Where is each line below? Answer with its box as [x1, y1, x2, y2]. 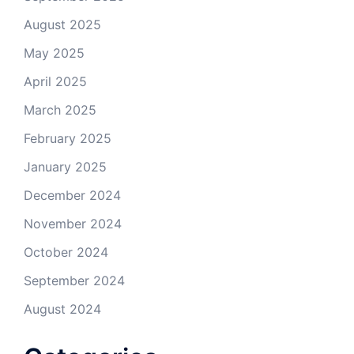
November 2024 [24, 216, 122, 232]
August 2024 [24, 301, 101, 318]
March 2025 [24, 102, 96, 119]
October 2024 [24, 244, 108, 261]
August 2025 [24, 17, 101, 33]
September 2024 [24, 273, 125, 289]
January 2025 [24, 159, 107, 175]
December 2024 [24, 187, 121, 204]
